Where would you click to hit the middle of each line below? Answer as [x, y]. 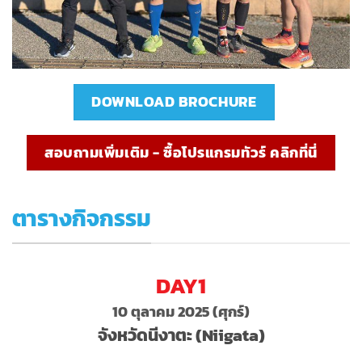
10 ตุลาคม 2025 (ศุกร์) [181, 311]
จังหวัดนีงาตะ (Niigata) [181, 335]
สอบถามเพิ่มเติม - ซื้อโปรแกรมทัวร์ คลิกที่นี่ [181, 152]
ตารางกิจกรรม [82, 218]
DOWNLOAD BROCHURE [174, 102]
